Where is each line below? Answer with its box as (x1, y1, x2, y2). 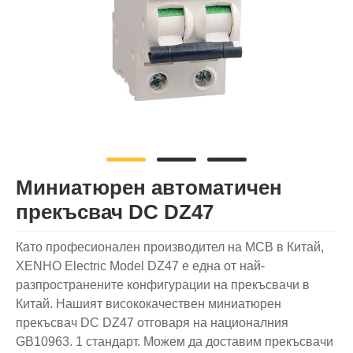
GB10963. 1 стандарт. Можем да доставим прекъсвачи (16, 335, 333, 349)
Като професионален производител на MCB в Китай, (16, 240, 324, 255)
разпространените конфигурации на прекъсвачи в (16, 278, 310, 292)
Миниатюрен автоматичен (16, 176, 282, 199)
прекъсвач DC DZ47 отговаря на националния (16, 316, 288, 330)
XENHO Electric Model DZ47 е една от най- (16, 259, 265, 273)
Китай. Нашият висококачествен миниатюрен (16, 297, 281, 311)
